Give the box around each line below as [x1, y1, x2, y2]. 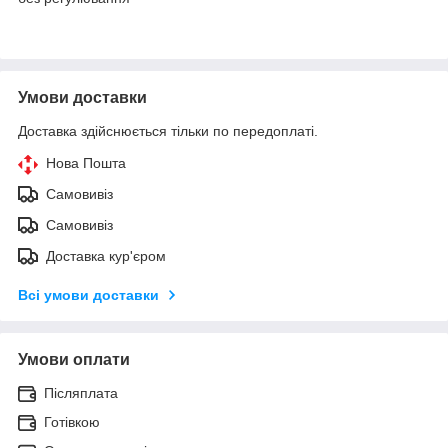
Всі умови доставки [18, 286, 159, 303]
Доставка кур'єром [46, 247, 166, 264]
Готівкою [44, 413, 100, 430]
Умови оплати [18, 350, 130, 368]
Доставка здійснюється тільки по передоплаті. [18, 122, 318, 139]
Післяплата [44, 384, 118, 401]
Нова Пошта [46, 154, 126, 171]
